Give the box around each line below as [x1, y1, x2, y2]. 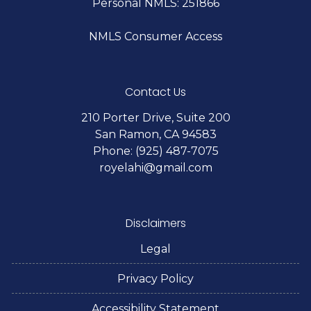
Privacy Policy [117, 271, 194, 285]
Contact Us [125, 83, 186, 100]
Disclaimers [125, 215, 186, 231]
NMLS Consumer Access [89, 29, 222, 43]
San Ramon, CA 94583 [94, 127, 217, 141]
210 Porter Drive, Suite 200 [81, 110, 230, 124]
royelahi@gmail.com [99, 160, 212, 174]
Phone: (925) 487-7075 [92, 144, 219, 158]
